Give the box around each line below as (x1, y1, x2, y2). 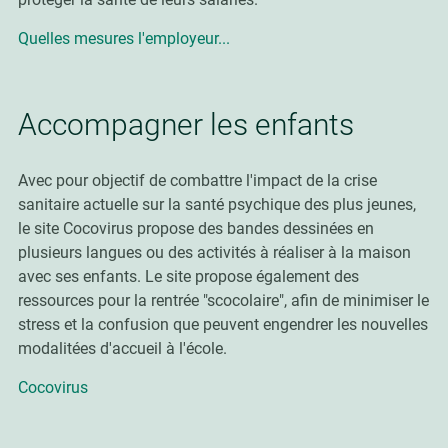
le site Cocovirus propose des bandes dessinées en (17, 219, 374, 238)
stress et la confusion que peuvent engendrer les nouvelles (17, 315, 428, 334)
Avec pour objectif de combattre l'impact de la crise (17, 171, 377, 190)
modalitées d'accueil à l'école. (17, 339, 227, 358)
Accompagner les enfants (17, 107, 354, 142)
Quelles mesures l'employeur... (17, 29, 230, 48)
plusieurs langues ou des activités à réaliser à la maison (17, 243, 411, 262)
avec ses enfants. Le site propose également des (17, 267, 359, 286)
